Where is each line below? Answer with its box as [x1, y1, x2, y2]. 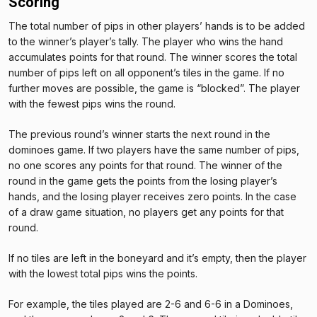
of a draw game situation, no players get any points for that [8, 205, 284, 218]
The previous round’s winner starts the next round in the [8, 127, 270, 140]
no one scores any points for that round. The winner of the [8, 158, 282, 171]
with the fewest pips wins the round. [8, 97, 175, 110]
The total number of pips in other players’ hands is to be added [8, 19, 305, 32]
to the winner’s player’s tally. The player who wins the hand [8, 35, 283, 47]
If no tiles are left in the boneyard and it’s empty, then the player [8, 251, 306, 264]
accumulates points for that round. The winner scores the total [8, 50, 297, 63]
